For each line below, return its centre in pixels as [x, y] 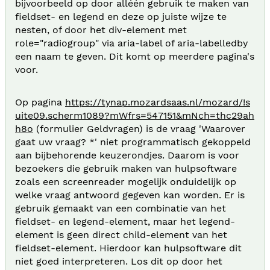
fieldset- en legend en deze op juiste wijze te [121, 16]
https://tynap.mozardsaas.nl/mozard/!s [158, 102]
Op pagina [40, 102]
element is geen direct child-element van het [121, 234]
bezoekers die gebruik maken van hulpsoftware [126, 168]
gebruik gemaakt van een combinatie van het [121, 208]
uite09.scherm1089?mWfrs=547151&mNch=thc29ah [135, 115]
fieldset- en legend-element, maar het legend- [125, 221]
